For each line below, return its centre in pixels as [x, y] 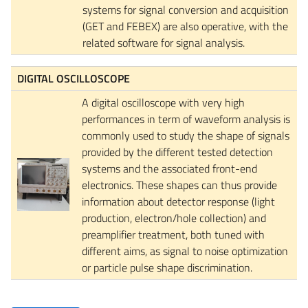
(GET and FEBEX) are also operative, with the [185, 26]
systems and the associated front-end [169, 168]
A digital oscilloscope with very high [163, 102]
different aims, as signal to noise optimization [185, 251]
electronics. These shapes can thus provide [179, 185]
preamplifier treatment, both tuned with [173, 234]
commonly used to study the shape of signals [186, 135]
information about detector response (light [178, 201]
